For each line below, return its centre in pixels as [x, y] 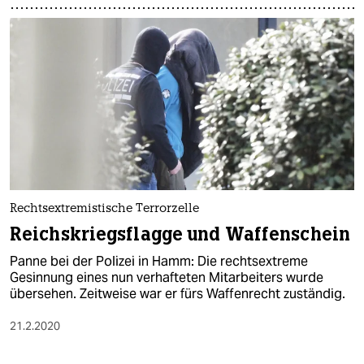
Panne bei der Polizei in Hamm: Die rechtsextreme [159, 262]
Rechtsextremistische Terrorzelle [104, 210]
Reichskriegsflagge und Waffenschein [180, 235]
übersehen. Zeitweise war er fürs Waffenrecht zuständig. [178, 294]
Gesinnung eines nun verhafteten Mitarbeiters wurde [167, 278]
